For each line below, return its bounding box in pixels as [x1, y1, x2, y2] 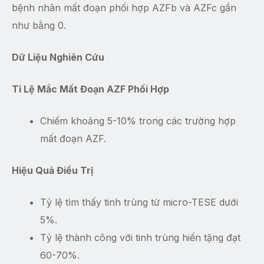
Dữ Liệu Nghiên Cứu [12, 51, 104, 64]
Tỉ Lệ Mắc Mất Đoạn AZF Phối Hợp [12, 83, 169, 95]
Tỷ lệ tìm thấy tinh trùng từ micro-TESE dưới [40, 196, 238, 209]
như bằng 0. [12, 19, 66, 32]
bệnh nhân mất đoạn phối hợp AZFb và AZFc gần [12, 2, 236, 14]
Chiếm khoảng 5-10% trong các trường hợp [40, 115, 236, 127]
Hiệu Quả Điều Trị [12, 164, 93, 177]
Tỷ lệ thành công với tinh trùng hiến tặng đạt [40, 232, 240, 244]
